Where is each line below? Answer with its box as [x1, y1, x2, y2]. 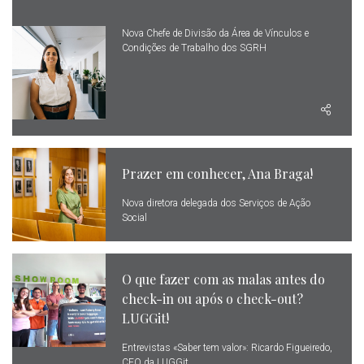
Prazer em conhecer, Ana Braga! [122, 165, 313, 182]
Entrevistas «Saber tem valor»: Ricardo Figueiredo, [122, 342, 332, 353]
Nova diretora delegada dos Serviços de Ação [122, 197, 310, 209]
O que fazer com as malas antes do [122, 271, 325, 288]
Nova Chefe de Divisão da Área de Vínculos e [122, 28, 309, 39]
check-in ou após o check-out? [122, 290, 303, 307]
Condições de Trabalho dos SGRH [122, 42, 266, 54]
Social [122, 212, 147, 223]
